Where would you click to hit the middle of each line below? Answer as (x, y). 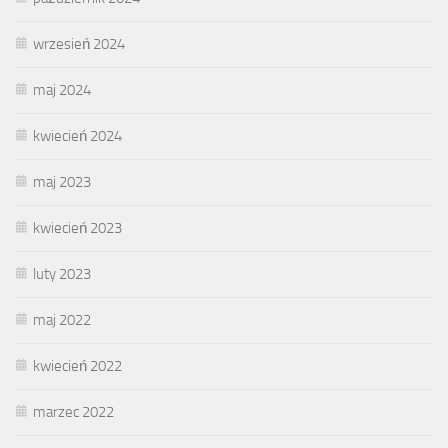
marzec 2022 (73, 411)
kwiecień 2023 (77, 227)
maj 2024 (62, 89)
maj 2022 (62, 319)
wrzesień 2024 (79, 43)
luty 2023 (62, 273)
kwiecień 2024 (77, 135)
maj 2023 (62, 181)
